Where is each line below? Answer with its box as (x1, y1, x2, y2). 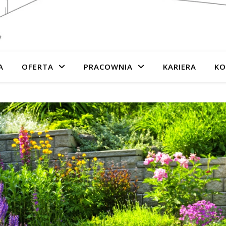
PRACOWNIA (84, 62, 133, 72)
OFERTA (22, 62, 53, 72)
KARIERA (163, 62, 196, 72)
